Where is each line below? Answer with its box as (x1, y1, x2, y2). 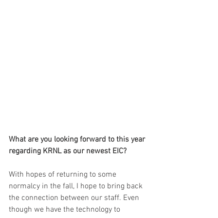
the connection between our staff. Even (9, 193, 141, 203)
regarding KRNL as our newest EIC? (9, 146, 127, 157)
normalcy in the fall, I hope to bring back (9, 182, 145, 192)
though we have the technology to (9, 205, 122, 215)
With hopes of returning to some (9, 170, 118, 180)
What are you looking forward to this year (9, 135, 147, 145)
